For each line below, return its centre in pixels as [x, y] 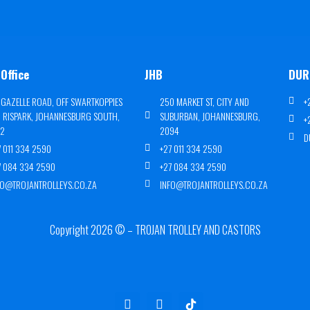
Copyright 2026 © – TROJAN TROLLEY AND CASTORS [155, 229]
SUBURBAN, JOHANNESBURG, [210, 116]
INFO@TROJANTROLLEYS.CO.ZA [214, 184]
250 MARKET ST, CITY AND [205, 101]
